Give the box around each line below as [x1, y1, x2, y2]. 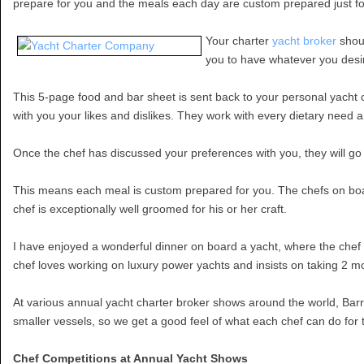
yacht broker [272, 34, 336, 47]
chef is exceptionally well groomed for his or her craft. [13, 202, 287, 215]
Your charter [206, 34, 272, 47]
